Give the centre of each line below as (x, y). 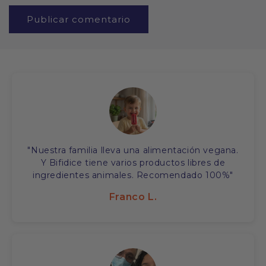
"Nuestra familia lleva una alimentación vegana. (133, 151)
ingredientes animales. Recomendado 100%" (133, 175)
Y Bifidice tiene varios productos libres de (133, 163)
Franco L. (133, 197)
